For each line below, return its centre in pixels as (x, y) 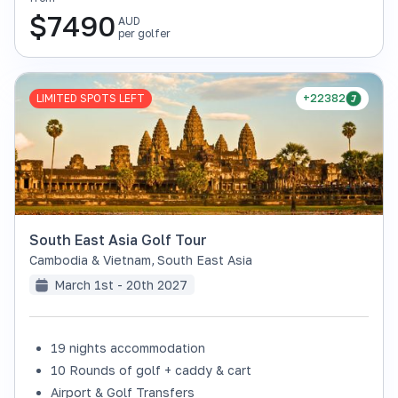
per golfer (144, 33)
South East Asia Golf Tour (118, 240)
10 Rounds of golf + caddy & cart (151, 370)
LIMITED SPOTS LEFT (91, 98)
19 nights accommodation (128, 348)
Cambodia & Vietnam (90, 260)
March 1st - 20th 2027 (121, 285)
